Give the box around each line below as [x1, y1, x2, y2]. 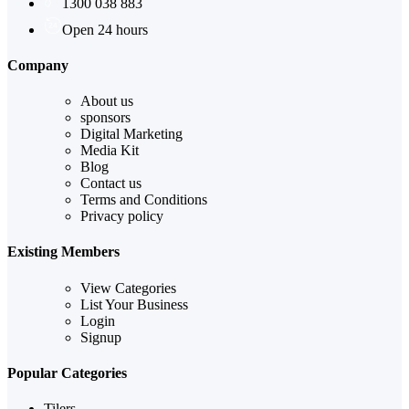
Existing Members [7, 244, 120, 260]
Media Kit [80, 142, 139, 159]
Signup [80, 329, 121, 345]
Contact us [80, 175, 142, 192]
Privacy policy [80, 208, 163, 225]
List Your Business [80, 296, 188, 312]
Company [7, 57, 68, 73]
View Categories [80, 279, 176, 296]
